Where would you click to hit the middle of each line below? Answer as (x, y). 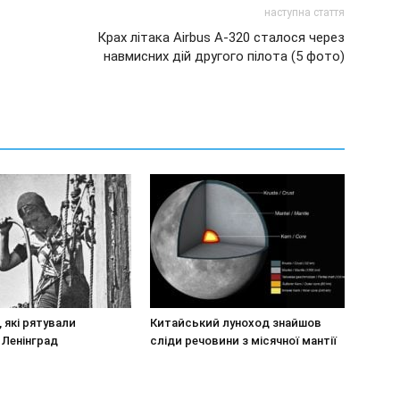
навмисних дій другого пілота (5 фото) (224, 56)
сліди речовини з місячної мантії (243, 341)
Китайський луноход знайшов (236, 323)
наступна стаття (304, 12)
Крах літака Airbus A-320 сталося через (221, 37)
